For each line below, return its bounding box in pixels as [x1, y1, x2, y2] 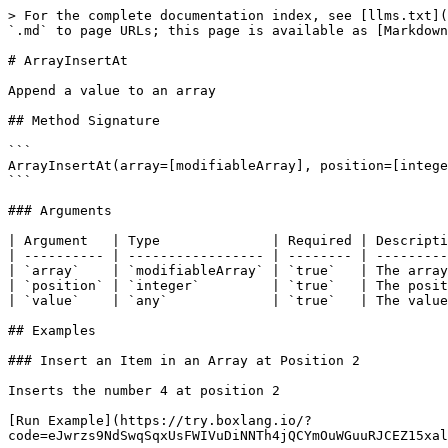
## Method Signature [8, 113, 160, 128]
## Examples [8, 323, 96, 338]
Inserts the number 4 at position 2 [8, 383, 280, 398]
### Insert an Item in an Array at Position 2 [8, 353, 360, 368]
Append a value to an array [8, 83, 216, 98]
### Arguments [8, 203, 112, 218]
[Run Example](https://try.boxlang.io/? [8, 413, 312, 428]
